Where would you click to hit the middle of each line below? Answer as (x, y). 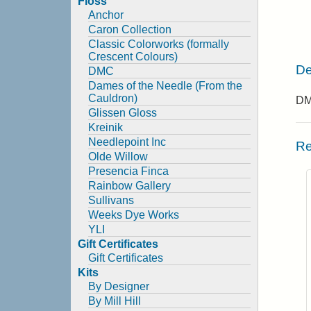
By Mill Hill (115, 301)
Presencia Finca (128, 171)
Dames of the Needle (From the (165, 86)
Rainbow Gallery (129, 186)
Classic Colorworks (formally (159, 44)
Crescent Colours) (133, 57)
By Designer (119, 286)
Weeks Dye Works (134, 215)
